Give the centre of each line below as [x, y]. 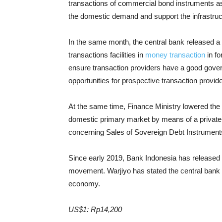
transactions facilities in [107, 55]
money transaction [175, 55]
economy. [84, 184]
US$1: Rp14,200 [95, 209]
